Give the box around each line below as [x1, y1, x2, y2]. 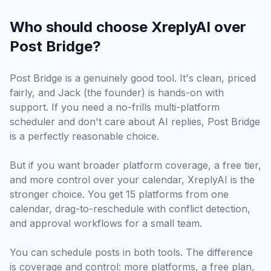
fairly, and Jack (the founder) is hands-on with [10, 87, 224, 99]
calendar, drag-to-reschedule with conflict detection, [10, 203, 250, 215]
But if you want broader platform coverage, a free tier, [10, 159, 261, 171]
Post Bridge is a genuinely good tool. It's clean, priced [10, 72, 256, 84]
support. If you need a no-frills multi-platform [10, 101, 220, 113]
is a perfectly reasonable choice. [10, 130, 159, 142]
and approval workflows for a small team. [10, 217, 202, 229]
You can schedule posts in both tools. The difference [10, 246, 253, 258]
